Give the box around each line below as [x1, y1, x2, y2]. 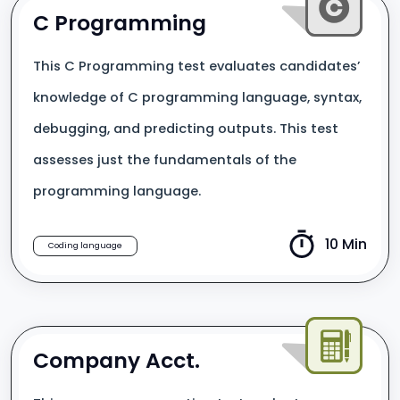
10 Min [325, 234, 367, 254]
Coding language [48, 240, 122, 251]
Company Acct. [33, 346, 200, 375]
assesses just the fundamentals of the [33, 151, 296, 169]
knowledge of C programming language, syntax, [33, 88, 362, 106]
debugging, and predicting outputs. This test [33, 120, 338, 137]
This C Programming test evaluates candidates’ [33, 57, 361, 75]
